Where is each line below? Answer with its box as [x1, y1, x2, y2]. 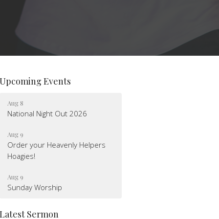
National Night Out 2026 [7, 109, 88, 118]
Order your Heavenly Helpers [7, 140, 106, 150]
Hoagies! [7, 151, 36, 161]
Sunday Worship [7, 182, 63, 192]
